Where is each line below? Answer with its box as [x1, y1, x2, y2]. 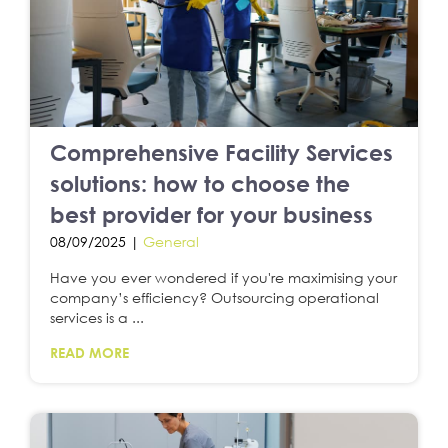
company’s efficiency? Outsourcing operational [50, 288, 379, 306]
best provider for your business [50, 200, 373, 228]
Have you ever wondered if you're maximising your [50, 268, 397, 286]
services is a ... [50, 308, 144, 326]
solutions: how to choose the [50, 169, 350, 197]
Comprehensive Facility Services [50, 138, 393, 166]
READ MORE [50, 343, 129, 361]
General [143, 232, 199, 250]
